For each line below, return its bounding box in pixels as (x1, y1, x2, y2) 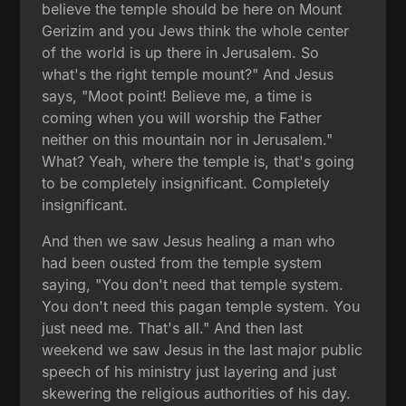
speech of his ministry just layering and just (42, 362, 337, 381)
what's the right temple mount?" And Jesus (42, 64, 334, 83)
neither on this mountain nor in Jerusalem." (42, 130, 333, 149)
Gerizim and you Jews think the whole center (42, 21, 350, 40)
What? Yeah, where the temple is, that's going (42, 151, 355, 170)
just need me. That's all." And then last (42, 318, 304, 337)
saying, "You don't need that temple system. (42, 275, 344, 294)
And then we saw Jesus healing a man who (42, 231, 336, 250)
